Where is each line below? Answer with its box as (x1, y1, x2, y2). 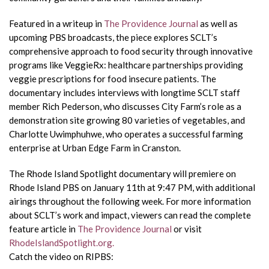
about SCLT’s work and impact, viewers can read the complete (9, 210, 251, 220)
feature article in (9, 223, 77, 234)
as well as (198, 18, 238, 29)
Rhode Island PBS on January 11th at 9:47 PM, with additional (9, 182, 255, 193)
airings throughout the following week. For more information (9, 196, 251, 207)
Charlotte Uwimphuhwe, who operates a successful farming (9, 128, 243, 139)
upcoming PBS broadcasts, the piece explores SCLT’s (9, 32, 217, 43)
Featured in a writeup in (9, 18, 104, 29)
